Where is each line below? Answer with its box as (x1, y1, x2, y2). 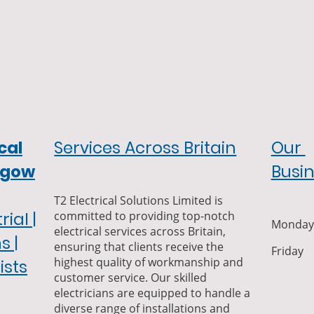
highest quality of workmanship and (54, 254, 244, 270)
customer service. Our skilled (54, 269, 207, 285)
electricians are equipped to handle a (54, 285, 251, 301)
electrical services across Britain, (54, 223, 226, 239)
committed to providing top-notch (54, 207, 235, 224)
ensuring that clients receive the (54, 238, 224, 254)
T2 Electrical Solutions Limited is (54, 192, 224, 208)
